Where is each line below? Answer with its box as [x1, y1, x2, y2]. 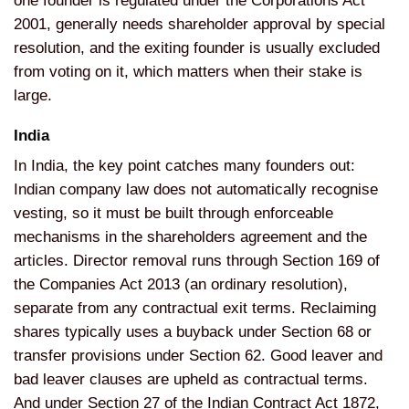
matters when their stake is [177, 63, 362, 81]
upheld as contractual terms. [173, 371, 368, 389]
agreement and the [240, 228, 367, 246]
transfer [14, 347, 71, 365]
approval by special [253, 16, 385, 34]
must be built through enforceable [106, 204, 333, 223]
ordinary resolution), [211, 276, 348, 294]
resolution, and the [14, 39, 144, 58]
